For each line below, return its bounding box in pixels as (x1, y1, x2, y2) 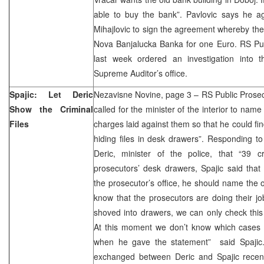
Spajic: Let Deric (9, 88, 93, 100)
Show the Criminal (9, 103, 93, 115)
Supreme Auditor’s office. (94, 67, 187, 79)
